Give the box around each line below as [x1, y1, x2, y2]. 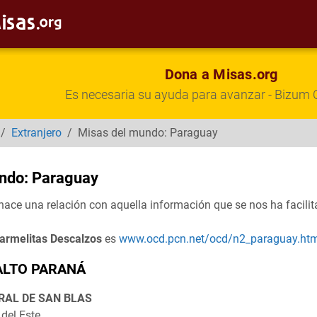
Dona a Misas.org [164, 66, 278, 83]
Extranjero [11, 126, 62, 139]
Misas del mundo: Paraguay [78, 126, 218, 139]
